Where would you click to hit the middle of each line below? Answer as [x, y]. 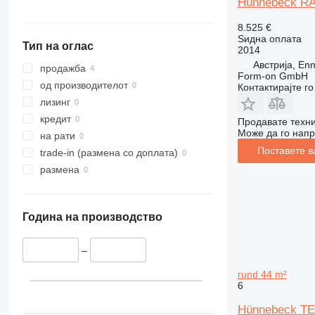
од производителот [84, 85]
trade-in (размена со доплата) [109, 153]
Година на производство [92, 217]
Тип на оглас [58, 46]
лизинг [55, 102]
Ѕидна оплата [269, 38]
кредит [55, 119]
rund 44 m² [262, 274]
